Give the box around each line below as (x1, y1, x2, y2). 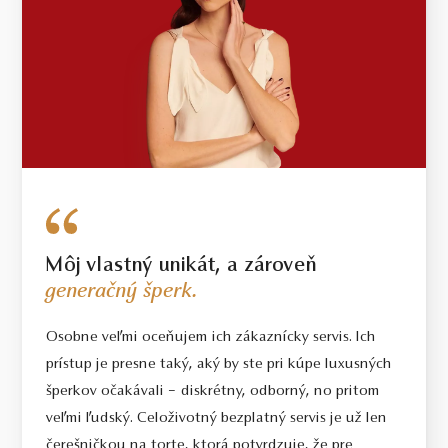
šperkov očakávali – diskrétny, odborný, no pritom (46, 384, 381, 400)
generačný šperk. (46, 282, 199, 304)
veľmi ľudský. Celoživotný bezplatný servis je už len (46, 411, 388, 427)
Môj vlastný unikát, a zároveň (46, 256, 318, 278)
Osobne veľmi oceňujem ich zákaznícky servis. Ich (46, 330, 377, 346)
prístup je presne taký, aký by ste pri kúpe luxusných (46, 357, 393, 373)
